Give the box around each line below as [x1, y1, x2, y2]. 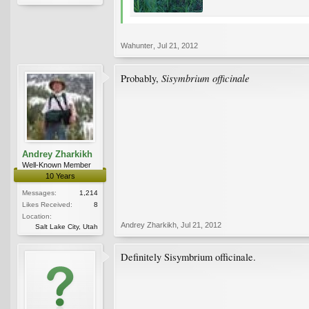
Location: [22, 212, 52, 220]
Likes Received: [22, 200, 72, 208]
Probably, [121, 71, 161, 85]
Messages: [22, 188, 57, 197]
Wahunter [121, 41, 153, 50]
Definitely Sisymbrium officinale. [121, 250, 256, 263]
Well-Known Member [22, 160, 91, 169]
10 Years [45, 171, 75, 180]
